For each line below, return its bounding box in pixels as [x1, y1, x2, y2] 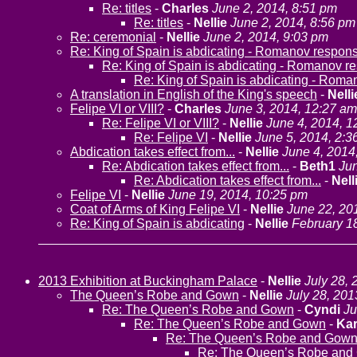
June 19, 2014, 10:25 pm [168, 188, 308, 202]
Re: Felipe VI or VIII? [102, 116, 219, 130]
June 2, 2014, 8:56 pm [230, 16, 355, 29]
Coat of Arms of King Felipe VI [70, 202, 240, 216]
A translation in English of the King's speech [70, 88, 317, 101]
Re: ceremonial [70, 30, 156, 44]
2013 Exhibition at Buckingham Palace [38, 274, 257, 288]
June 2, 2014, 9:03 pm [203, 30, 328, 44]
